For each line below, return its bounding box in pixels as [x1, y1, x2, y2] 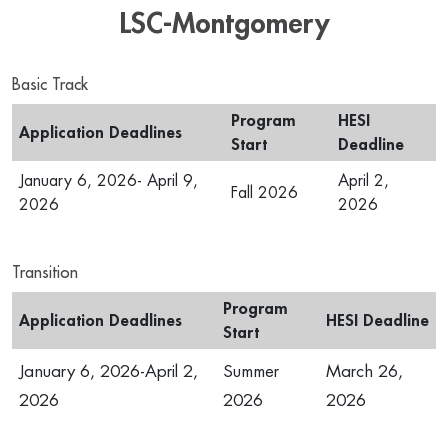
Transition [12, 265, 78, 281]
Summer [223, 363, 279, 380]
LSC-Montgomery [118, 10, 330, 38]
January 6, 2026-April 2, [19, 363, 198, 380]
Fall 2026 [231, 185, 298, 201]
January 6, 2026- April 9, [19, 173, 198, 189]
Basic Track [12, 77, 88, 93]
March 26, [326, 363, 403, 380]
